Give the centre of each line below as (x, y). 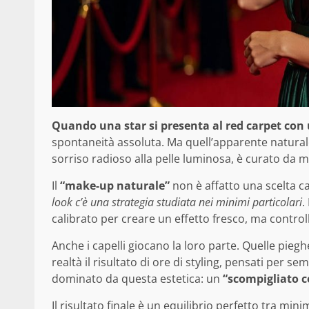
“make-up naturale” (115, 185)
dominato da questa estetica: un (137, 278)
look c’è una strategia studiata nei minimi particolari (177, 202)
